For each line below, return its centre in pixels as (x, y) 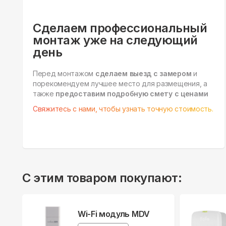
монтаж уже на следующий (115, 40)
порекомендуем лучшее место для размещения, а (120, 84)
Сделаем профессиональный (120, 28)
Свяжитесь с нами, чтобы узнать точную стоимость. (123, 109)
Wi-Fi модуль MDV (114, 214)
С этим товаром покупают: (102, 178)
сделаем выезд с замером (143, 74)
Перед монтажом (64, 74)
